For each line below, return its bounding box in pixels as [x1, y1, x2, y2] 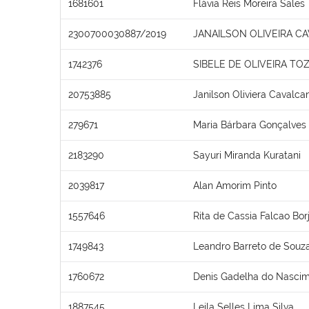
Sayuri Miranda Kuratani [193, 149, 301, 161]
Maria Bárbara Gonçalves [193, 119, 306, 130]
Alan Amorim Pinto [193, 179, 277, 191]
